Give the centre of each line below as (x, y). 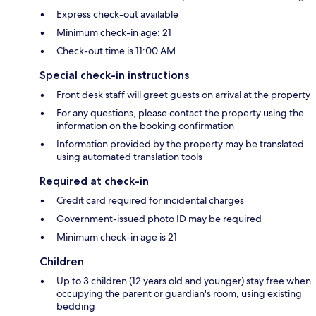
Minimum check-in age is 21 (117, 237)
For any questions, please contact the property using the (180, 113)
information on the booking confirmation (145, 125)
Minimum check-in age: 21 (114, 32)
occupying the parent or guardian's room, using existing (179, 293)
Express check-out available (117, 14)
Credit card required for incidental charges (150, 200)
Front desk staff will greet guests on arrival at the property (183, 94)
